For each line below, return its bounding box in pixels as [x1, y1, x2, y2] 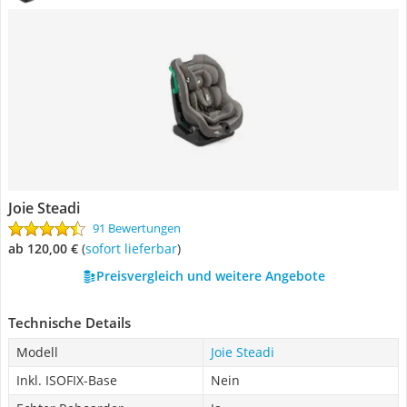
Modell [16, 343, 58, 361]
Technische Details [8, 313, 131, 332]
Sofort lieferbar [92, 240, 177, 257]
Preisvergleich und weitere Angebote [95, 267, 325, 284]
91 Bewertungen [93, 220, 181, 236]
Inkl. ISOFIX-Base [16, 372, 117, 389]
